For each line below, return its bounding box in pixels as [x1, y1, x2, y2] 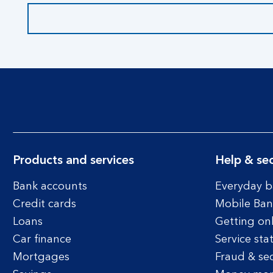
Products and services [13, 155, 134, 167]
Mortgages [13, 252, 69, 263]
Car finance [13, 234, 71, 245]
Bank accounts [13, 181, 87, 192]
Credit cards [13, 199, 76, 210]
